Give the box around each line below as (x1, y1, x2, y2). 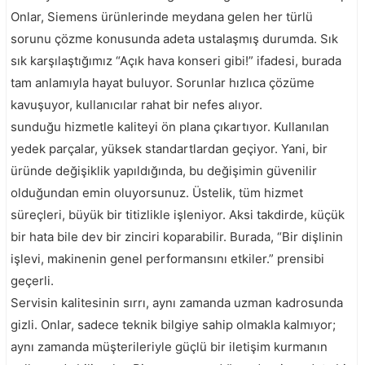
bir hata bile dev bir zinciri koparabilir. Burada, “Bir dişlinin (11, 228, 343, 244)
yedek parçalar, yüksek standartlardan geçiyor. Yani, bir (11, 140, 328, 156)
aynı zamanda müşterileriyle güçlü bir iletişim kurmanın (11, 338, 328, 354)
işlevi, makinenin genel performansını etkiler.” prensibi (11, 250, 324, 266)
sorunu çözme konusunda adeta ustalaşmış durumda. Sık (11, 30, 338, 46)
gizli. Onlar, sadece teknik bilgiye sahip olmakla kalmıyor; (11, 316, 336, 332)
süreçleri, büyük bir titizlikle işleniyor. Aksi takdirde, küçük (11, 206, 345, 222)
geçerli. (11, 272, 54, 288)
